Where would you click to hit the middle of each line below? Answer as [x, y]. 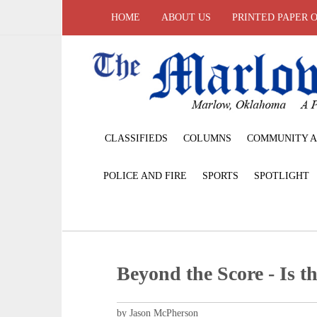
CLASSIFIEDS [136, 138]
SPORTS [220, 175]
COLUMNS [207, 138]
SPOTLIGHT [282, 175]
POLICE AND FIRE [145, 175]
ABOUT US [186, 17]
